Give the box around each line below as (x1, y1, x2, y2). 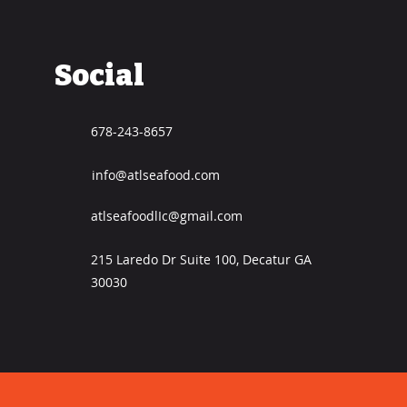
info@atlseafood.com (92, 166, 221, 184)
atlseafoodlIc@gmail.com (91, 207, 243, 224)
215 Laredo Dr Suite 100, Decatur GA (91, 251, 313, 268)
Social (55, 58, 145, 93)
